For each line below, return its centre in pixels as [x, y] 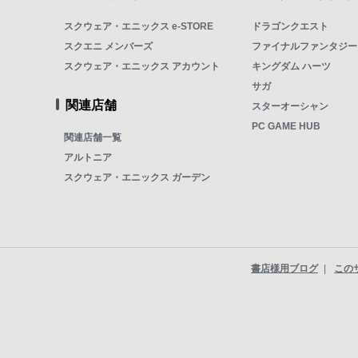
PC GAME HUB [286, 127]
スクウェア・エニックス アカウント [142, 67]
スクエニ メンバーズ [109, 47]
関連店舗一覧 [93, 138]
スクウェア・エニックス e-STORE [139, 27]
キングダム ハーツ [292, 67]
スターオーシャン [290, 107]
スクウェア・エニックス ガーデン [137, 178]
